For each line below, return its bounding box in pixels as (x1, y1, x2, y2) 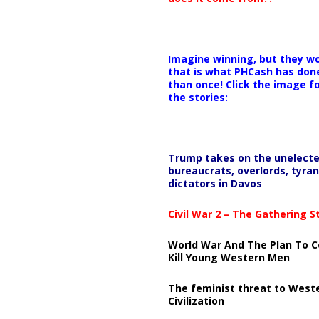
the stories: (167, 90, 228, 104)
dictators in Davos (167, 176, 262, 190)
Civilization (167, 293, 224, 308)
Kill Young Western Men (167, 250, 290, 264)
